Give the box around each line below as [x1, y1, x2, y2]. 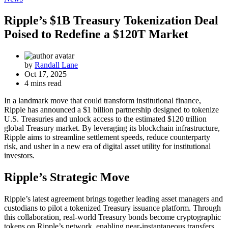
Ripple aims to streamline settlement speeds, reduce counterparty [4, 132, 210, 141]
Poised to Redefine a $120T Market [4, 27, 188, 41]
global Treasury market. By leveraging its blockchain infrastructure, [4, 123, 220, 132]
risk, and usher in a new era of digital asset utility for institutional [4, 141, 211, 151]
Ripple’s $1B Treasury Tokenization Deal [4, 13, 218, 27]
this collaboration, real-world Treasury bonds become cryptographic [4, 212, 221, 221]
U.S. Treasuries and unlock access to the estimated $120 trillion [4, 114, 207, 123]
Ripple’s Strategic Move [4, 170, 130, 184]
